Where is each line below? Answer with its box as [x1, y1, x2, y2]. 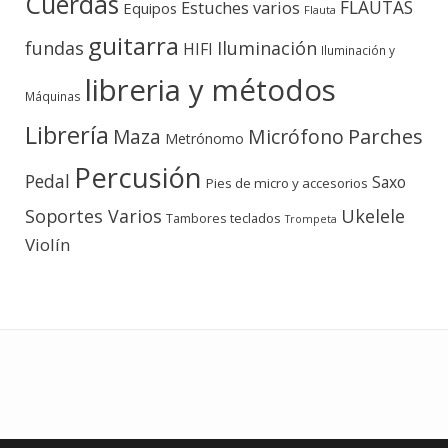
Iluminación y [321, 42, 395, 59]
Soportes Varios [25, 204, 162, 229]
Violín [25, 233, 70, 257]
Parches [348, 123, 423, 151]
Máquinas [25, 88, 81, 105]
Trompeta [285, 212, 337, 227]
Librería [25, 119, 109, 152]
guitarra [88, 29, 179, 63]
